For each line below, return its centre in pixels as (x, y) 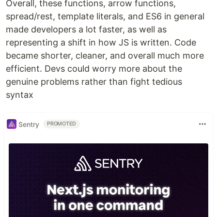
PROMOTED (62, 124)
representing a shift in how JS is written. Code (101, 43)
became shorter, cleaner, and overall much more (105, 56)
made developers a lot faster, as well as (86, 30)
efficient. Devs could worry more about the (94, 69)
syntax (20, 95)
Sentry (29, 124)
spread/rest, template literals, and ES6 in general (105, 16)
